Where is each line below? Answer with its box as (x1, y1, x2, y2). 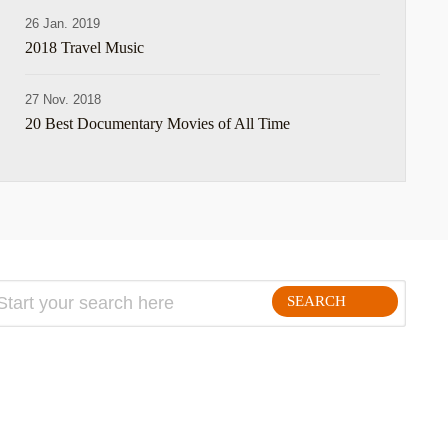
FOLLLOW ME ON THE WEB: (146, 361, 406, 383)
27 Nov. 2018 (25, 92, 102, 107)
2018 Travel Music (25, 39, 145, 56)
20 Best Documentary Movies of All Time (25, 115, 291, 132)
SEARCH (287, 293, 346, 309)
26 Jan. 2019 (25, 16, 101, 31)
